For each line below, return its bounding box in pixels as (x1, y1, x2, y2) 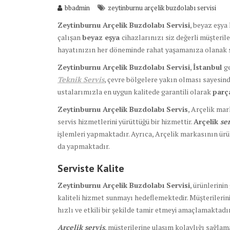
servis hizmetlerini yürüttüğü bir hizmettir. (57, 117, 194, 127)
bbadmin (65, 3, 90, 13)
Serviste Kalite (57, 162, 124, 176)
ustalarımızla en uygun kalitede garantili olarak (57, 87, 213, 97)
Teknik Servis (57, 74, 104, 85)
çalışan (57, 32, 82, 43)
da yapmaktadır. (57, 141, 110, 151)
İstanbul (193, 62, 224, 72)
